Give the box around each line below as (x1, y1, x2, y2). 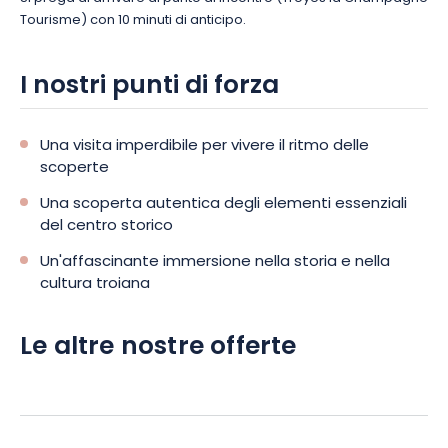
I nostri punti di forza (20, 66, 279, 108)
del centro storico (40, 214, 173, 239)
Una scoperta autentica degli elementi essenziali (40, 192, 407, 217)
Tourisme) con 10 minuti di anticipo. (20, 10, 246, 31)
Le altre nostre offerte (20, 327, 297, 369)
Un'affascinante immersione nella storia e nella (40, 250, 390, 275)
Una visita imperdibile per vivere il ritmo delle (40, 134, 369, 159)
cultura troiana (40, 272, 150, 297)
